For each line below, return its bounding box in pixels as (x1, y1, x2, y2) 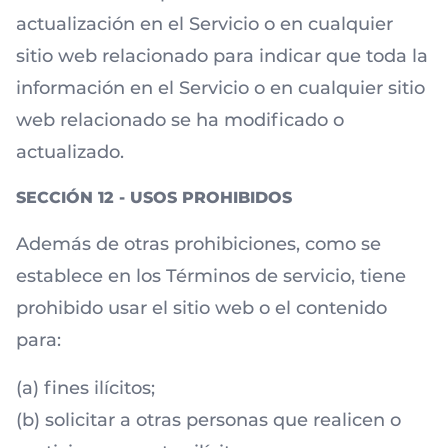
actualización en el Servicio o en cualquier (16, 13, 393, 35)
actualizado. (16, 141, 124, 163)
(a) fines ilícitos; (16, 377, 155, 399)
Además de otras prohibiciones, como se (16, 233, 381, 255)
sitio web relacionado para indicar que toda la (16, 45, 428, 67)
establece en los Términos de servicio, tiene (16, 265, 406, 287)
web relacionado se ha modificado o (16, 109, 344, 131)
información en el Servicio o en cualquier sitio (16, 77, 425, 99)
